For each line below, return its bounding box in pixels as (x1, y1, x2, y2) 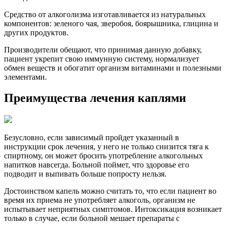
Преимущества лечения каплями (4, 91, 186, 105)
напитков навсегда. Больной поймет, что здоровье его (4, 160, 189, 169)
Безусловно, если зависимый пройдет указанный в (4, 133, 179, 142)
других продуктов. (4, 28, 69, 37)
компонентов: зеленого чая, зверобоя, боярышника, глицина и (4, 19, 218, 28)
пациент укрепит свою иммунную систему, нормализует (4, 54, 199, 63)
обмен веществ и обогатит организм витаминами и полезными (4, 63, 221, 72)
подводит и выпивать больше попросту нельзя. (4, 169, 166, 179)
